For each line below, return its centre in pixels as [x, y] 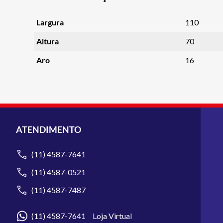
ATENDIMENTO [49, 129]
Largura [50, 22]
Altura [47, 41]
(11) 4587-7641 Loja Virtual [82, 216]
